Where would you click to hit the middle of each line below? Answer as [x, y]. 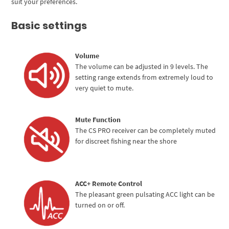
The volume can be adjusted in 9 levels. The [142, 66]
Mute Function [98, 119]
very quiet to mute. [105, 88]
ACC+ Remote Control [109, 183]
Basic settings [49, 25]
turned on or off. [100, 205]
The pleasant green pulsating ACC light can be [145, 194]
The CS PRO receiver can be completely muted [146, 130]
